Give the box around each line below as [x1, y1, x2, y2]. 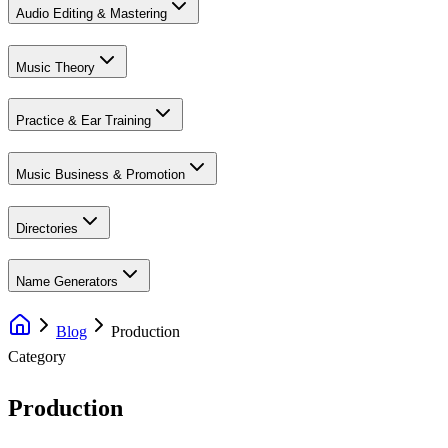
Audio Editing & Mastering [16, 5, 167, 21]
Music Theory [16, 59, 95, 75]
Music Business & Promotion [16, 167, 185, 183]
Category [8, 348, 66, 366]
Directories [16, 220, 78, 236]
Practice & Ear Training [16, 113, 151, 129]
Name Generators [16, 274, 118, 290]
